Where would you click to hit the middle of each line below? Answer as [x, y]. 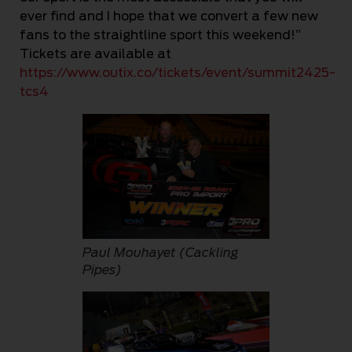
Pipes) [102, 269]
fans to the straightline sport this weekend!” [160, 35]
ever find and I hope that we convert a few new [169, 16]
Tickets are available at [95, 53]
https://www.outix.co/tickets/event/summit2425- [178, 72]
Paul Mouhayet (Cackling [161, 252]
